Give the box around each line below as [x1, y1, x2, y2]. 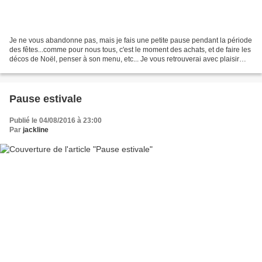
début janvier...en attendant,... [9, 64, 102, 73]
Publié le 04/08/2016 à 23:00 [9, 116, 102, 125]
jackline [23, 125, 49, 134]
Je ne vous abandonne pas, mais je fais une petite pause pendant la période [9, 36, 252, 44]
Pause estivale [9, 92, 82, 105]
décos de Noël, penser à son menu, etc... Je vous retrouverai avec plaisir [9, 54, 239, 63]
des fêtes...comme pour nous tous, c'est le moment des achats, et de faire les [9, 45, 251, 54]
